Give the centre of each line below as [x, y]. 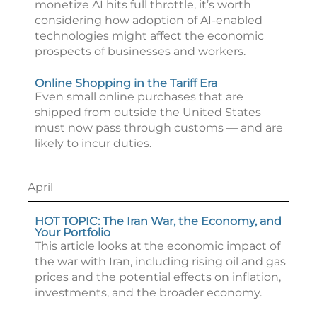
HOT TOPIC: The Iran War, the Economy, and [158, 221]
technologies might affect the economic [149, 36]
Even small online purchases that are [139, 97]
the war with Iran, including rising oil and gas [160, 261]
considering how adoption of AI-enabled [149, 20]
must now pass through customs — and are [159, 128]
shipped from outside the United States [148, 112]
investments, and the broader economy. [148, 293]
